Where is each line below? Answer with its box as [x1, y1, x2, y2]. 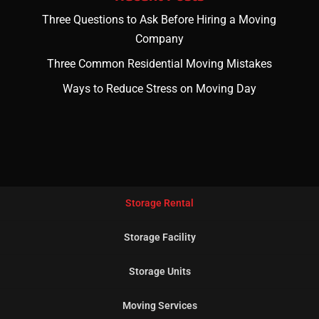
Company [135, 32, 184, 46]
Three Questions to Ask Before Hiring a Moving [42, 13, 277, 27]
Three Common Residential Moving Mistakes [46, 57, 272, 71]
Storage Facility [123, 231, 196, 244]
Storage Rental [125, 197, 194, 209]
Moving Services [122, 300, 197, 312]
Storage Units [128, 266, 191, 278]
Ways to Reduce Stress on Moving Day [62, 82, 256, 96]
